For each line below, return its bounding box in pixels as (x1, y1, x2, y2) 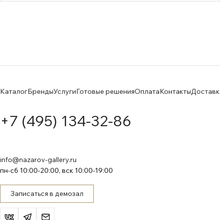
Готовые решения (76, 87, 135, 96)
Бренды (27, 87, 54, 96)
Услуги (54, 87, 76, 96)
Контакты (160, 87, 191, 96)
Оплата (135, 87, 160, 96)
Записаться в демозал (10, 189, 83, 198)
